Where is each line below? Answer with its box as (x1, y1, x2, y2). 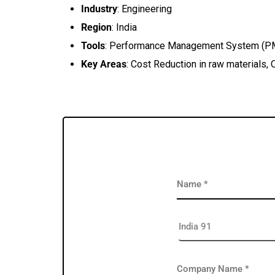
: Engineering (117, 3, 172, 15)
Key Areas (81, 58, 126, 70)
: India (112, 21, 137, 33)
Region (81, 21, 112, 33)
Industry (81, 3, 117, 15)
